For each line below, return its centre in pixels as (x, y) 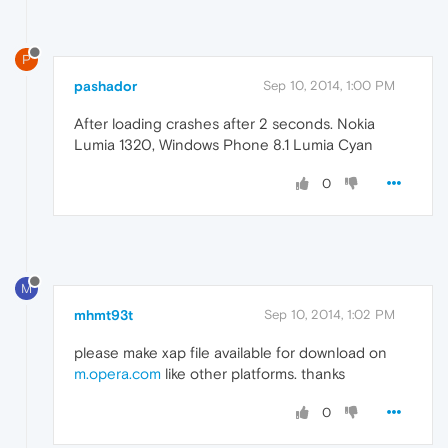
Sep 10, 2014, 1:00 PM (329, 85)
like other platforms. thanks (253, 373)
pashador (105, 85)
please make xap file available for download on (230, 352)
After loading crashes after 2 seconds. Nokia (224, 123)
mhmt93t (103, 314)
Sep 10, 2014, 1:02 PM (329, 314)
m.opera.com (117, 373)
